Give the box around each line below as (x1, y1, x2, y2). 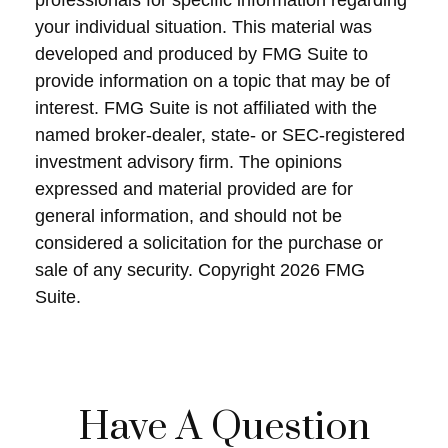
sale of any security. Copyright (35, 260, 280, 280)
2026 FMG (280, 260, 365, 280)
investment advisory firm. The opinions (35, 152, 342, 172)
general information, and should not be (35, 206, 342, 226)
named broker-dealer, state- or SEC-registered (35, 125, 405, 145)
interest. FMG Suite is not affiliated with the (35, 98, 377, 118)
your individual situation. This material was (35, 17, 372, 37)
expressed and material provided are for (35, 179, 353, 199)
